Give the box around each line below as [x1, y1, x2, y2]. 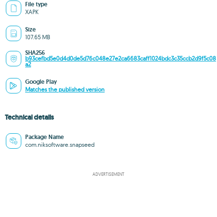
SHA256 [25, 49, 45, 57]
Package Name [25, 133, 64, 141]
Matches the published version [25, 86, 105, 93]
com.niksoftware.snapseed [25, 141, 94, 148]
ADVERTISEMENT [93, 171, 124, 177]
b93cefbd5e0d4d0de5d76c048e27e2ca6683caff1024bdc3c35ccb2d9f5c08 [25, 55, 216, 62]
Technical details [5, 113, 54, 122]
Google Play [25, 78, 57, 86]
